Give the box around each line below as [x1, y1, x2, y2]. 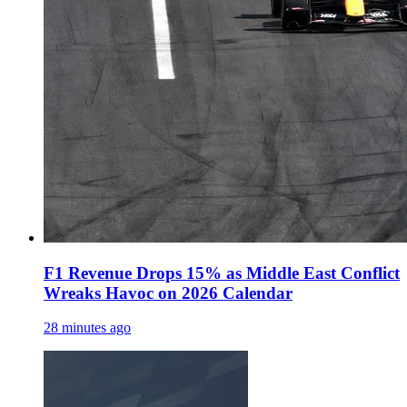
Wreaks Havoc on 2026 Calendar [44, 283, 293, 303]
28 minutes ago [44, 320, 131, 336]
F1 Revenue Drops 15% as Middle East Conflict [44, 263, 400, 283]
